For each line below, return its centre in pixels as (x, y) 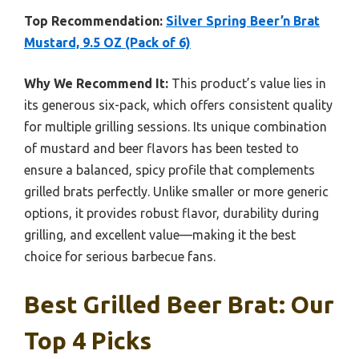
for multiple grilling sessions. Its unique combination (175, 126)
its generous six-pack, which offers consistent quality (178, 105)
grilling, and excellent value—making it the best (160, 234)
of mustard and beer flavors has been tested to (161, 148)
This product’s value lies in (247, 83)
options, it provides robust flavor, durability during (171, 213)
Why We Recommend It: (96, 83)
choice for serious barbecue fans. (120, 256)
